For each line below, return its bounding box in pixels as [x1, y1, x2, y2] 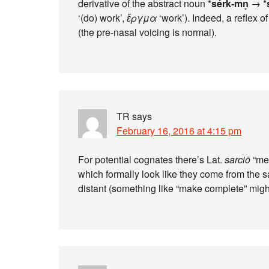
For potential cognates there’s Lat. [78, 153, 225, 166]
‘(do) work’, [78, 11, 127, 25]
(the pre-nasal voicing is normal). [78, 25, 217, 39]
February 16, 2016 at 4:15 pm [116, 124, 241, 138]
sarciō [225, 153, 250, 166]
